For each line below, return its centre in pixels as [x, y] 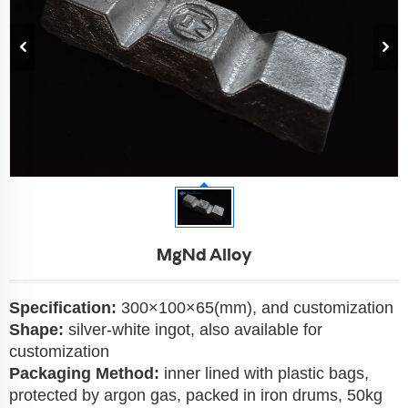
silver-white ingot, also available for [195, 330]
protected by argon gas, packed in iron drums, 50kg [196, 396]
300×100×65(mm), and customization [257, 308]
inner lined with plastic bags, [266, 374]
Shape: [39, 330]
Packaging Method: [87, 374]
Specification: [65, 308]
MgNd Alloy [204, 256]
